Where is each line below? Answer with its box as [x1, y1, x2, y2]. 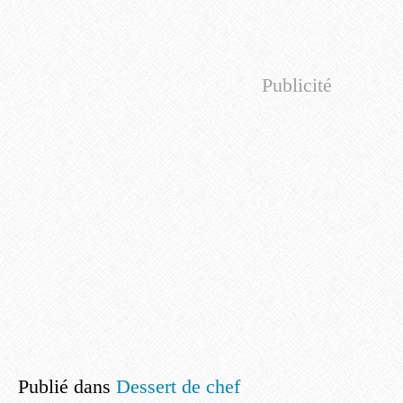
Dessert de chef [116, 375, 240, 398]
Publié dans [18, 375, 111, 398]
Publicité [262, 74, 332, 96]
